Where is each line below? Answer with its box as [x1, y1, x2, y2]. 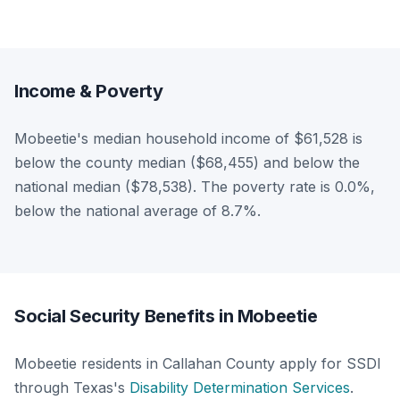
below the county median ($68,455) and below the [14, 153, 360, 171]
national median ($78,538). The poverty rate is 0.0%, [14, 177, 375, 196]
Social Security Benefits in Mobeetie [14, 304, 318, 327]
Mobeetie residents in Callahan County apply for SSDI [14, 354, 381, 372]
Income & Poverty [14, 79, 163, 102]
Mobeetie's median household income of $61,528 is [14, 129, 362, 147]
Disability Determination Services [129, 378, 350, 396]
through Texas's [14, 378, 129, 396]
